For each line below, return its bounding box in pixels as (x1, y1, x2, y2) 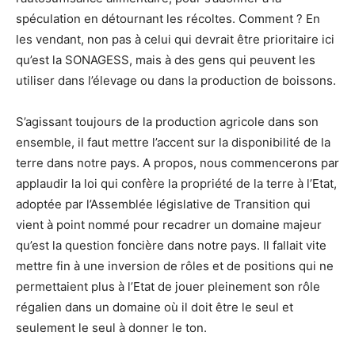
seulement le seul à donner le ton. (16, 319, 207, 335)
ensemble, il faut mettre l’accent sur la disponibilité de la (16, 134, 330, 150)
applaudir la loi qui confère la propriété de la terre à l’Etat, (16, 175, 337, 191)
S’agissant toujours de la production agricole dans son (16, 113, 319, 129)
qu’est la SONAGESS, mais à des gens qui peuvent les (16, 52, 315, 67)
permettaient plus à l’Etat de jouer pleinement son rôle (16, 278, 320, 294)
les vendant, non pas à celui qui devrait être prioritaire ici (16, 31, 334, 47)
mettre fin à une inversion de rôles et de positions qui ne (16, 258, 334, 273)
